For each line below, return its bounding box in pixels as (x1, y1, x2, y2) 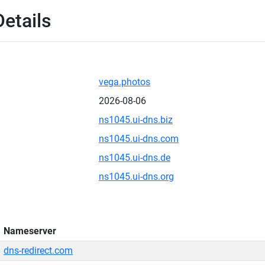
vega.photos (99, 76, 150, 88)
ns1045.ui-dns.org (99, 171, 174, 182)
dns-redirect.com (4, 245, 73, 256)
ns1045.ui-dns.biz (99, 114, 173, 125)
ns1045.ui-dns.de (99, 152, 170, 163)
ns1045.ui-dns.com (99, 133, 179, 144)
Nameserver (4, 225, 56, 237)
